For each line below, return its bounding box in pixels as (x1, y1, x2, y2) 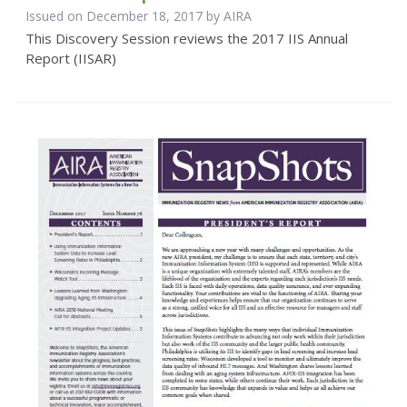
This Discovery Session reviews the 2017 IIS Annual (25, 29, 348, 48)
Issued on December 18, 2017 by (25, 7, 223, 25)
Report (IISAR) (25, 49, 116, 68)
